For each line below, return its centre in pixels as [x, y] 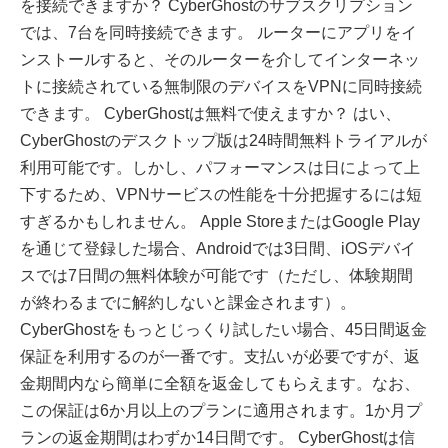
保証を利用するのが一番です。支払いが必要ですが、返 [220, 357]
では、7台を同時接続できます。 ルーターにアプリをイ [218, 33]
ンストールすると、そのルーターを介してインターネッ [220, 60]
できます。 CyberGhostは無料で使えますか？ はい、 [210, 114]
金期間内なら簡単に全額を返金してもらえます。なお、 [220, 384]
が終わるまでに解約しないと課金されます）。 [188, 303]
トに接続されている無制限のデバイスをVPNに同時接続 [221, 87]
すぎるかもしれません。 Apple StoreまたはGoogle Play [220, 222]
